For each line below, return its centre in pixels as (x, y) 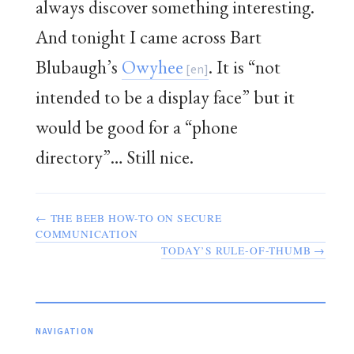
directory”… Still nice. (115, 156)
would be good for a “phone (137, 126)
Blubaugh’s (79, 66)
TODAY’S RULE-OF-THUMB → (243, 251)
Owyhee (153, 66)
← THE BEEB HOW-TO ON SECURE (129, 218)
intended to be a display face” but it (165, 96)
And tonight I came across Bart (149, 36)
